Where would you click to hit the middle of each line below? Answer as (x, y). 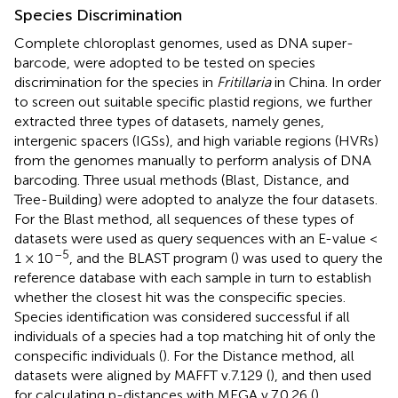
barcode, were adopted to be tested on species (165, 62)
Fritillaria (244, 82)
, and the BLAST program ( (152, 258)
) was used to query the (309, 258)
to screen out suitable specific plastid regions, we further (193, 101)
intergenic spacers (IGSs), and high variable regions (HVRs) (196, 140)
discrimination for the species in (115, 82)
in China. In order (326, 82)
